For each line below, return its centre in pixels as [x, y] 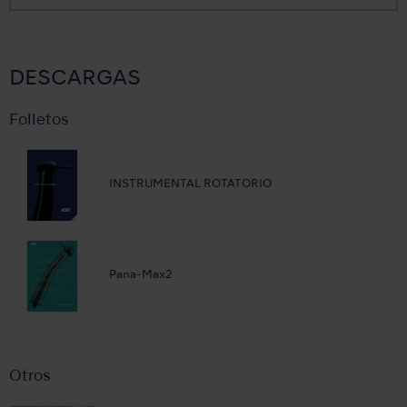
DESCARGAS [75, 79]
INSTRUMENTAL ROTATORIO [190, 184]
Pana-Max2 [141, 275]
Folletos [39, 120]
